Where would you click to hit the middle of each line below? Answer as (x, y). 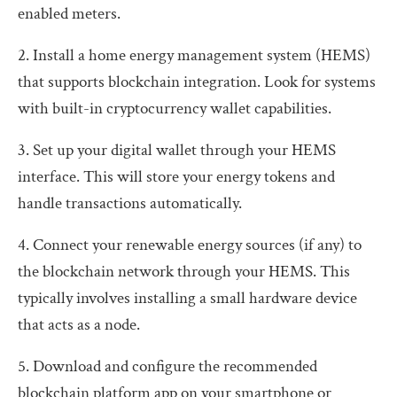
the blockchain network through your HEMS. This (184, 271)
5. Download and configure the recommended (167, 366)
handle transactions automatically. (130, 203)
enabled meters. (69, 13)
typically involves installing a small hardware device (187, 298)
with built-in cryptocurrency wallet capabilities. (175, 108)
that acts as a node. (79, 324)
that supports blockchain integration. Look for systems (197, 82)
